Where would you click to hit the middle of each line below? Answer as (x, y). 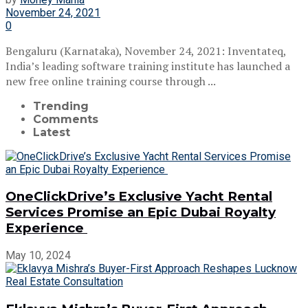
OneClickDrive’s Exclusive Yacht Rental (139, 197)
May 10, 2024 (38, 256)
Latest (52, 132)
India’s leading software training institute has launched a (148, 66)
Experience (46, 228)
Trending (61, 106)
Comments (66, 119)
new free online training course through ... (111, 81)
